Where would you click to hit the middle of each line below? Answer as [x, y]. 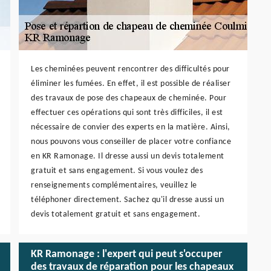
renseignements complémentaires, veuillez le [114, 185]
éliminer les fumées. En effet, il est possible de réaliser [131, 83]
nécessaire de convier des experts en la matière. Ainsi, [131, 127]
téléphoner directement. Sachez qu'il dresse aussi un [127, 200]
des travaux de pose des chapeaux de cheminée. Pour [129, 98]
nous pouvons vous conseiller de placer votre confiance [131, 142]
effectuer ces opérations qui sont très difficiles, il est [127, 113]
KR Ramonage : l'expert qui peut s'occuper [126, 255]
